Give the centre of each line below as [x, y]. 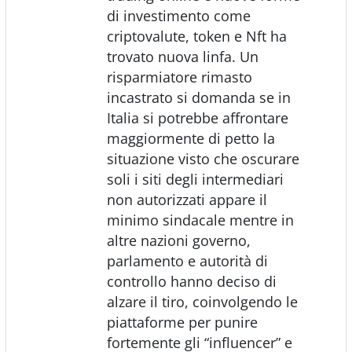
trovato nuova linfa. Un [182, 56]
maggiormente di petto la [191, 138]
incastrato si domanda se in [198, 97]
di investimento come [178, 15]
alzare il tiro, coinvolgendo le [202, 301]
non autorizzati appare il [187, 199]
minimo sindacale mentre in [200, 220]
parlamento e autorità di [187, 260]
